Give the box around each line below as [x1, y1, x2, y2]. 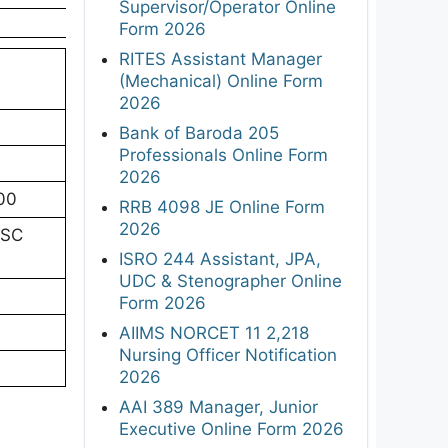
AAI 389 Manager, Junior [119, 396, 318, 417]
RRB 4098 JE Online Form [119, 196, 325, 217]
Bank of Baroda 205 [119, 122, 279, 143]
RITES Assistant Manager [119, 48, 322, 69]
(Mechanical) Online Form [119, 70, 323, 91]
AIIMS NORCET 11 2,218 [119, 322, 309, 343]
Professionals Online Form [119, 144, 328, 165]
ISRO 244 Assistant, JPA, [119, 248, 321, 269]
